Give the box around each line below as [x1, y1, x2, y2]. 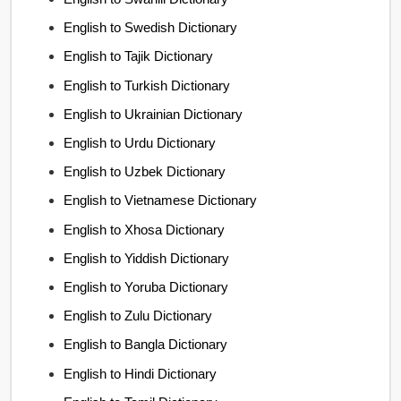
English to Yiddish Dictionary [64, 250, 230, 266]
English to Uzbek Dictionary [64, 164, 226, 180]
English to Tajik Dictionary [64, 48, 214, 64]
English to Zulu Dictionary [64, 308, 213, 324]
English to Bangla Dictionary [64, 337, 228, 353]
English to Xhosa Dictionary [64, 221, 226, 237]
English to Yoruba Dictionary [64, 278, 229, 294]
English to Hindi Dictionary [64, 365, 218, 381]
